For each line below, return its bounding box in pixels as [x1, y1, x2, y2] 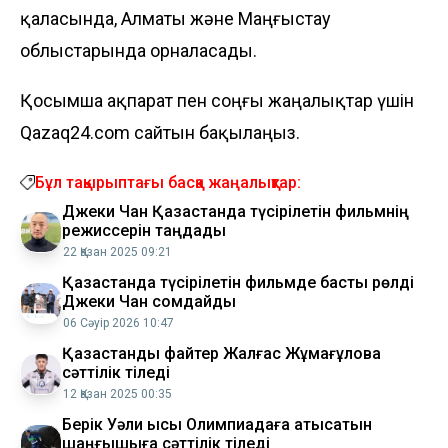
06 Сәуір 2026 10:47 [63, 315, 174, 330]
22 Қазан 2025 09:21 [63, 244, 172, 259]
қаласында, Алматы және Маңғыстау [20, 7, 331, 29]
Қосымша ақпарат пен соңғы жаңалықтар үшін [20, 89, 414, 111]
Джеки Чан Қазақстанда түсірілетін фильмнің [62, 201, 409, 221]
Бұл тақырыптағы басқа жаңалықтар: [35, 172, 301, 192]
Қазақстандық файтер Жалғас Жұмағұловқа [62, 343, 381, 363]
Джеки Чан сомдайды [62, 291, 236, 311]
